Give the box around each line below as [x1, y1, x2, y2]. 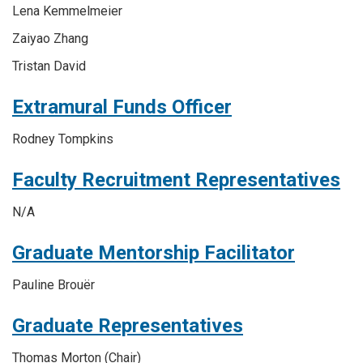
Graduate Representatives [12, 314, 243, 337]
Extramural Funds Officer [12, 96, 232, 118]
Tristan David [12, 58, 86, 74]
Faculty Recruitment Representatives [12, 169, 340, 191]
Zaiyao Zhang [12, 31, 88, 46]
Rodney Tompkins [12, 131, 113, 147]
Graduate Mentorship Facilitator [12, 241, 295, 264]
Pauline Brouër [12, 277, 95, 293]
